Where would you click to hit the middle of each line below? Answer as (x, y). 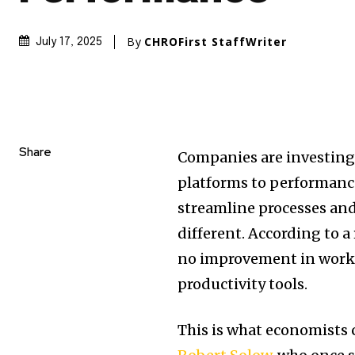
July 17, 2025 (69, 42)
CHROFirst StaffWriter (216, 42)
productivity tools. (243, 284)
